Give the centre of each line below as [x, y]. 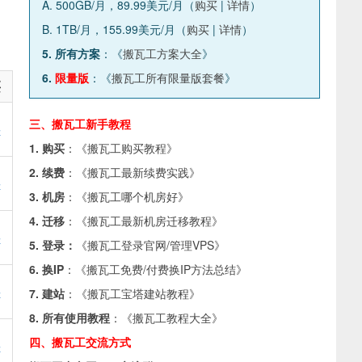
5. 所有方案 [71, 53]
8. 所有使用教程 [69, 318]
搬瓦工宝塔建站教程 [138, 293]
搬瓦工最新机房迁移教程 [149, 221]
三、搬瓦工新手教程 [80, 124]
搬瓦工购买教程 [127, 148]
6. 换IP [46, 269]
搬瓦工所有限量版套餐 [168, 78]
